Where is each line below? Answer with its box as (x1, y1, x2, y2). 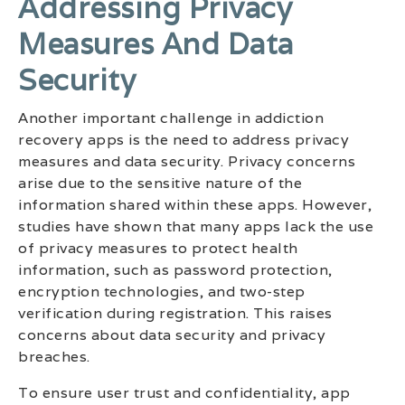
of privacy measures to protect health (18, 239, 298, 259)
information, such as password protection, (18, 260, 333, 280)
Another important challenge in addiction (18, 108, 324, 128)
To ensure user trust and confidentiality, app (18, 383, 351, 403)
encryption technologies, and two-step (18, 282, 306, 302)
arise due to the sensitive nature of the (18, 174, 302, 193)
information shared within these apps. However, (18, 195, 372, 215)
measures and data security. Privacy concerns (18, 152, 355, 172)
